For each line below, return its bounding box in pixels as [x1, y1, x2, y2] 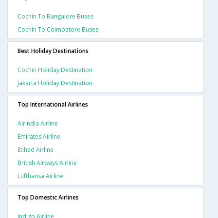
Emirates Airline [18, 132, 60, 141]
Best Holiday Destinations [18, 47, 89, 55]
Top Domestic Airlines [18, 193, 79, 202]
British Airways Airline [18, 159, 77, 167]
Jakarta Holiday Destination [18, 79, 92, 88]
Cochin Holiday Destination [18, 66, 92, 74]
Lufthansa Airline [18, 172, 63, 181]
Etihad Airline [18, 145, 54, 154]
